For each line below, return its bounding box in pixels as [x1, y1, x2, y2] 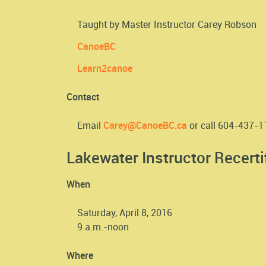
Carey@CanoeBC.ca [103, 118, 187, 132]
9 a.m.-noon [77, 220, 129, 234]
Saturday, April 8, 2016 [77, 206, 172, 220]
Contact [66, 90, 99, 103]
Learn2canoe [77, 61, 132, 75]
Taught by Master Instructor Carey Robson [77, 17, 256, 31]
